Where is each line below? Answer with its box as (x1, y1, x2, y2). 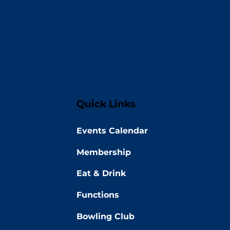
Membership (76, 147, 131, 157)
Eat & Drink (76, 168, 126, 179)
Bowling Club (76, 211, 135, 221)
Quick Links (76, 98, 136, 110)
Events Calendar (76, 125, 148, 136)
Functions (76, 190, 120, 200)
